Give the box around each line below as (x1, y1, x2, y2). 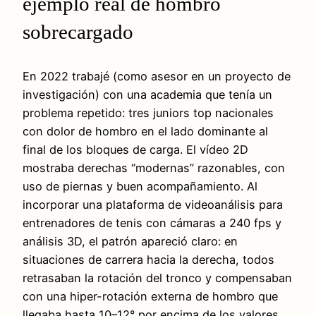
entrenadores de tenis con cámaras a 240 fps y (23, 215, 281, 230)
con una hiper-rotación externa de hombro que (23, 288, 278, 303)
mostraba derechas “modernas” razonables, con (23, 160, 285, 175)
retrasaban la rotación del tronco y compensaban (23, 270, 292, 285)
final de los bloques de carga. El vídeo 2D (23, 142, 248, 157)
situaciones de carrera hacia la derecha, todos (23, 252, 274, 267)
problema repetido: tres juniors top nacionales (23, 105, 274, 120)
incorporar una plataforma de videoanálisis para (23, 197, 283, 212)
